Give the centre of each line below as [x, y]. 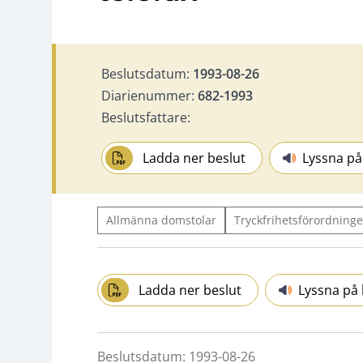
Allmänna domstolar [161, 220]
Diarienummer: [149, 95]
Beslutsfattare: [146, 117]
